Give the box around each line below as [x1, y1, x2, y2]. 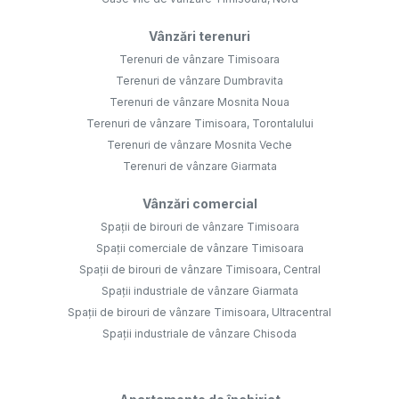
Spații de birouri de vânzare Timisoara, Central [78, 263, 321, 277]
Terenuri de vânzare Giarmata [122, 159, 277, 174]
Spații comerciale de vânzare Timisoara [95, 241, 304, 256]
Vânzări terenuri [149, 28, 250, 45]
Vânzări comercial [142, 196, 257, 212]
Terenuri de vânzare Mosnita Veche [107, 138, 292, 152]
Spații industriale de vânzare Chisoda [102, 327, 297, 341]
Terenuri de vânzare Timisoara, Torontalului [85, 117, 313, 131]
